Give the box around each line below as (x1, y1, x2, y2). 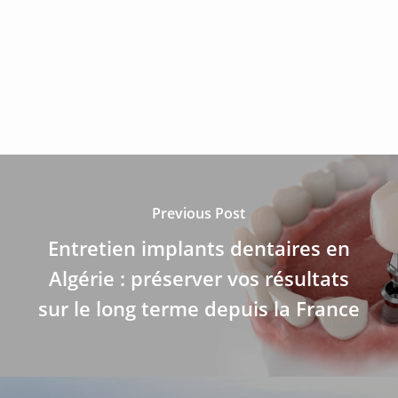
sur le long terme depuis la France (37, 294, 360, 322)
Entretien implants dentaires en (47, 234, 350, 261)
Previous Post (152, 203, 246, 223)
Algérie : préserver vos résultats (48, 264, 349, 291)
